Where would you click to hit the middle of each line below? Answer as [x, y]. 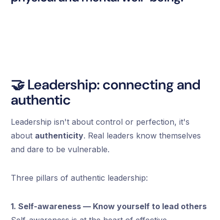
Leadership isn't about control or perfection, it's [100, 122]
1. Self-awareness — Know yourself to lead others [109, 206]
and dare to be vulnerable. [60, 149]
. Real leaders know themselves [142, 135]
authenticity [59, 135]
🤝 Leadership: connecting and [106, 84]
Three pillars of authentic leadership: [80, 178]
